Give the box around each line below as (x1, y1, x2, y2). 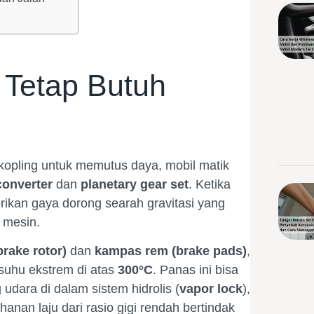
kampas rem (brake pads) (95, 244, 247, 259)
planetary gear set (81, 177, 189, 191)
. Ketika (189, 177, 231, 191)
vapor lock (179, 282, 243, 296)
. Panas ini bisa (153, 263, 238, 278)
